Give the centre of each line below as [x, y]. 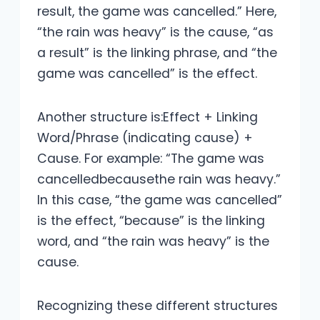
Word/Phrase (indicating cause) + [145, 138]
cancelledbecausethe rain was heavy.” [159, 180]
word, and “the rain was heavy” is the [153, 242]
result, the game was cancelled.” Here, [157, 12]
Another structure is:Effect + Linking [147, 117]
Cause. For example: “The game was [151, 159]
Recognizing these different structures [157, 306]
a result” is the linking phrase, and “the [157, 53]
